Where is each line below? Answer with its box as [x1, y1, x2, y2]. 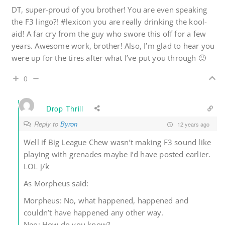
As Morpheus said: [24, 178, 89, 189]
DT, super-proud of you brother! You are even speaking [12, 5, 207, 15]
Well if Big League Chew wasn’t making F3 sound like [24, 137, 211, 148]
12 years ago [176, 120, 209, 128]
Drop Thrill [46, 103, 83, 114]
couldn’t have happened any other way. [24, 207, 164, 218]
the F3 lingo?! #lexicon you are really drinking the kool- [12, 17, 207, 27]
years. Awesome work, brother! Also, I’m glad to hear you [12, 41, 215, 51]
